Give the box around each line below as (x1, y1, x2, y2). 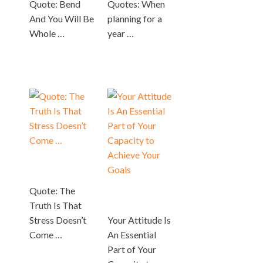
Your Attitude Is (107, 214, 171, 225)
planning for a (107, 12, 163, 24)
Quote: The (29, 184, 75, 196)
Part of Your (107, 243, 157, 255)
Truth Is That (29, 199, 82, 211)
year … (107, 27, 134, 39)
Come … (29, 228, 62, 240)
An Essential (107, 228, 157, 240)
